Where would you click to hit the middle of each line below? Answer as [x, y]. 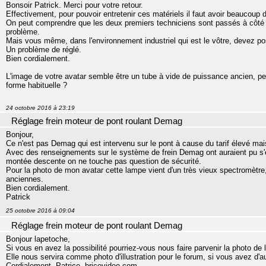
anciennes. [25, 179]
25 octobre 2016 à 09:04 [40, 211]
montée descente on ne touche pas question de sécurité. [104, 161]
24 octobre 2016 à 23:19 [40, 108]
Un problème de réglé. [44, 50]
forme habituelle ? [37, 85]
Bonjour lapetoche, [38, 239]
